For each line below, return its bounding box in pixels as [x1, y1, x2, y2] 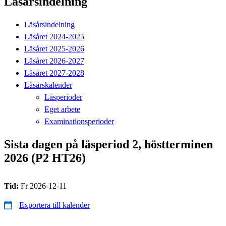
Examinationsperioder [44, 117, 114, 126]
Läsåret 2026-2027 [24, 56, 84, 65]
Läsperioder [44, 92, 82, 101]
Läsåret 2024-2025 [24, 32, 84, 41]
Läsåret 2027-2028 [24, 68, 84, 77]
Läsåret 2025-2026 [24, 44, 84, 53]
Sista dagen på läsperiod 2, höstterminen [4, 137, 213, 151]
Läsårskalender [24, 80, 72, 89]
